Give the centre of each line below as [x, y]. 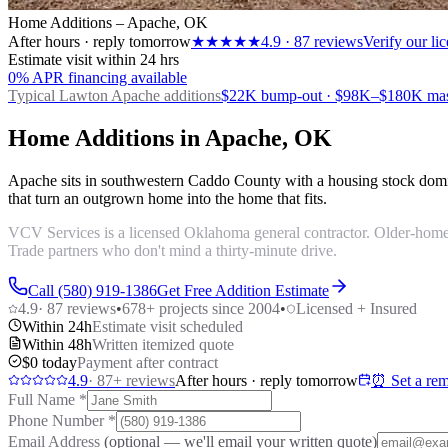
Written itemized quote [163, 344]
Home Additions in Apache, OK [170, 137]
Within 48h [57, 344]
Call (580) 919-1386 [92, 290]
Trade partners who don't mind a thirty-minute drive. [172, 250]
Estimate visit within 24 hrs [93, 59]
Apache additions [166, 95]
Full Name [43, 399]
